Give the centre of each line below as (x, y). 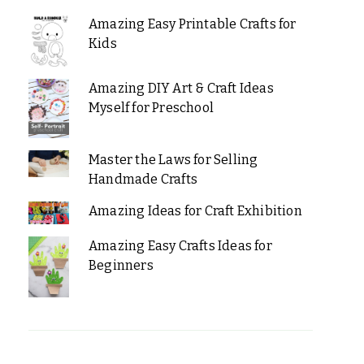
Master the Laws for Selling (173, 160)
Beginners (121, 266)
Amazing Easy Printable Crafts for (192, 24)
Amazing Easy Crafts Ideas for (180, 246)
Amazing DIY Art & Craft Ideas (181, 89)
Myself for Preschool (151, 108)
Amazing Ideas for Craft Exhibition (195, 211)
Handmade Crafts (143, 180)
